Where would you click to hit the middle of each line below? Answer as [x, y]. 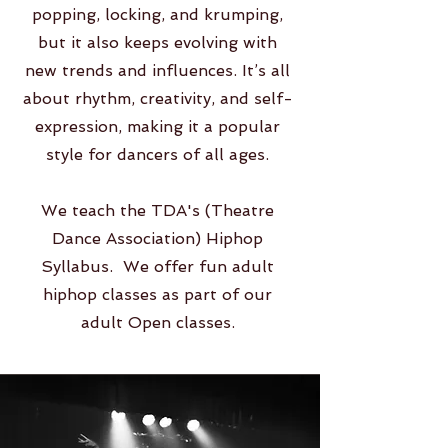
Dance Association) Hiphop [157, 238]
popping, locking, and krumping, [157, 14]
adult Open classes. [157, 322]
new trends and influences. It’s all [157, 70]
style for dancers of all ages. [157, 154]
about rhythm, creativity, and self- [157, 98]
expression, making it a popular [157, 126]
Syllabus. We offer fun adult [157, 266]
